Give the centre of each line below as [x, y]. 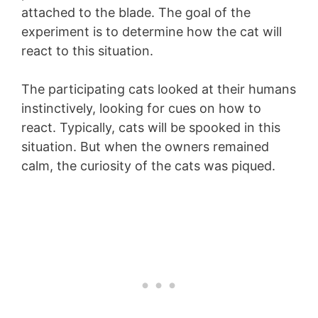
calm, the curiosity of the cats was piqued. [148, 166]
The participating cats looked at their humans [159, 89]
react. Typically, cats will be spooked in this [151, 128]
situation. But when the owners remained [145, 147]
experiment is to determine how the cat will [152, 32]
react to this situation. [87, 51]
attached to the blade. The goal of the [136, 13]
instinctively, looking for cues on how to [141, 109]
